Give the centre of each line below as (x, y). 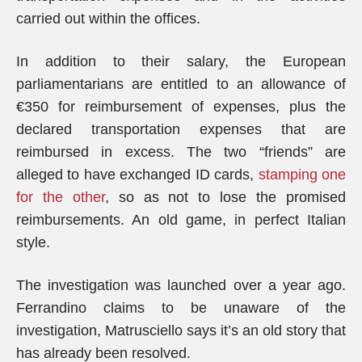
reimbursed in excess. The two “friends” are (181, 152)
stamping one (302, 175)
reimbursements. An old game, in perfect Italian (181, 220)
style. (33, 242)
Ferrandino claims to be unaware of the (181, 308)
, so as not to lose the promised (225, 197)
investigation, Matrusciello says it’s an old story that (181, 330)
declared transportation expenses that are (181, 129)
